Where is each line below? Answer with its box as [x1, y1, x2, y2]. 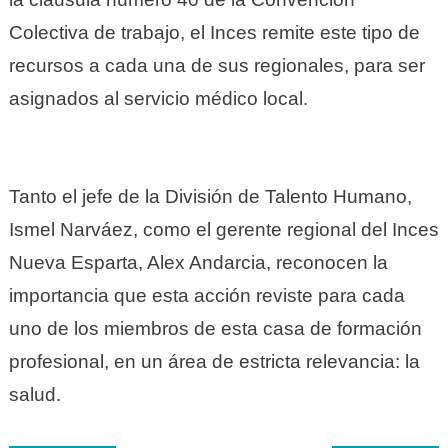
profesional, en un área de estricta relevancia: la [8, 350, 420, 372]
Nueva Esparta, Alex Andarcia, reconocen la [8, 251, 388, 273]
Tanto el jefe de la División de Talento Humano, [8, 185, 412, 207]
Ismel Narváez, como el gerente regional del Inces [8, 218, 439, 240]
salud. [8, 383, 61, 405]
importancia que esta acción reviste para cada [8, 284, 405, 306]
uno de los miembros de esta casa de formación [8, 317, 422, 339]
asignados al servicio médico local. [8, 87, 308, 109]
